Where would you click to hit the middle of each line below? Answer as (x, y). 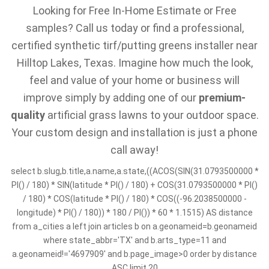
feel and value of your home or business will (134, 80)
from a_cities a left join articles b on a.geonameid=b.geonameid (134, 226)
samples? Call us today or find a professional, (134, 28)
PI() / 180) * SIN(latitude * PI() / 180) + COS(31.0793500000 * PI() (134, 185)
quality (28, 115)
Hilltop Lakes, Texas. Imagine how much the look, (134, 62)
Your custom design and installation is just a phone (134, 132)
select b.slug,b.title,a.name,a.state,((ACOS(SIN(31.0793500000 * (134, 171)
